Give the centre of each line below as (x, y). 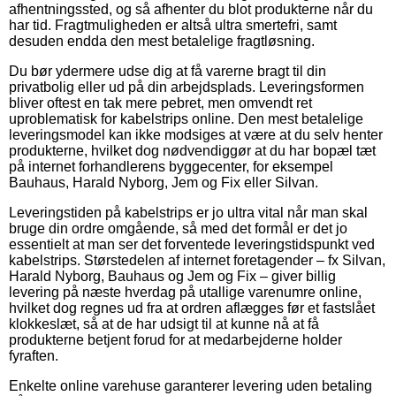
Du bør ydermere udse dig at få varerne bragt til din (168, 72)
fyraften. (34, 356)
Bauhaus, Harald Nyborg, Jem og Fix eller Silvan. (164, 183)
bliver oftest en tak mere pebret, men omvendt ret (160, 103)
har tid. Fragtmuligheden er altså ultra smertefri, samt (173, 26)
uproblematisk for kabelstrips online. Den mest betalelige (186, 119)
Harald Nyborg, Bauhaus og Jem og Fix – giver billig (172, 277)
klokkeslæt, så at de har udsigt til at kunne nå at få (164, 324)
